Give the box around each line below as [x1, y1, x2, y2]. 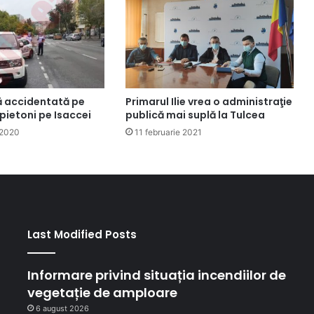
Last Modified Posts [27, 227, 137, 243]
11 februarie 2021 [134, 127, 202, 138]
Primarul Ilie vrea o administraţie [125, 95, 292, 109]
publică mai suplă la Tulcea [125, 108, 265, 123]
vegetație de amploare [27, 284, 177, 302]
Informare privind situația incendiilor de [27, 266, 286, 285]
